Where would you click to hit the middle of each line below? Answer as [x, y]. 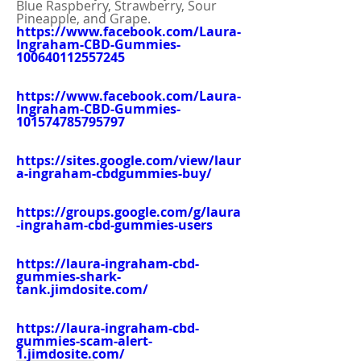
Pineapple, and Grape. [83, 19]
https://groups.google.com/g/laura [129, 212]
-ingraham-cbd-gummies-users [114, 225]
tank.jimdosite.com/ [82, 289]
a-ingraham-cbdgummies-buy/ [114, 173]
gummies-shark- [68, 276]
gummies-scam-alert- [84, 341]
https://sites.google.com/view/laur [129, 160]
